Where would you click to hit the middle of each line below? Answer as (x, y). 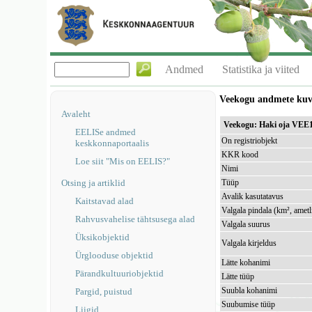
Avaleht (76, 114)
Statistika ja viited (261, 69)
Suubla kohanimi (250, 290)
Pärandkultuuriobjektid (120, 273)
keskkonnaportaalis (112, 143)
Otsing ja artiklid (94, 183)
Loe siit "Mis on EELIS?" (123, 161)
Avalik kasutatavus (253, 196)
